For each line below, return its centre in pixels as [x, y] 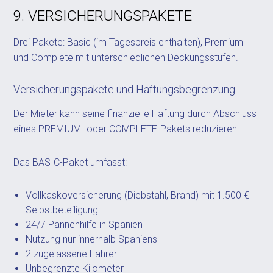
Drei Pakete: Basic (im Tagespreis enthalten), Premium [129, 42]
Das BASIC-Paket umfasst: [70, 162]
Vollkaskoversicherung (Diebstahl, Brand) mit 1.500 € [138, 195]
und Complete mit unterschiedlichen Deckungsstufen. [126, 58]
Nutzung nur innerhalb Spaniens [92, 239]
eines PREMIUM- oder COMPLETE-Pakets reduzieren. [127, 129]
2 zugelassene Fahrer [72, 254]
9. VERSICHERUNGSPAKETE [103, 16]
